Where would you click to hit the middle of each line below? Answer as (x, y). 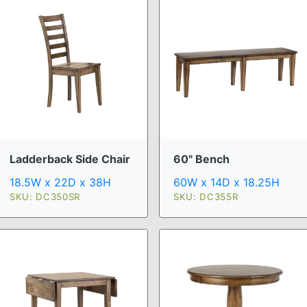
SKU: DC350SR (45, 197)
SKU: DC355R (206, 197)
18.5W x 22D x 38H (60, 183)
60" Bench (201, 159)
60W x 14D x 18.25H (226, 183)
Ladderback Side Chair (70, 159)
